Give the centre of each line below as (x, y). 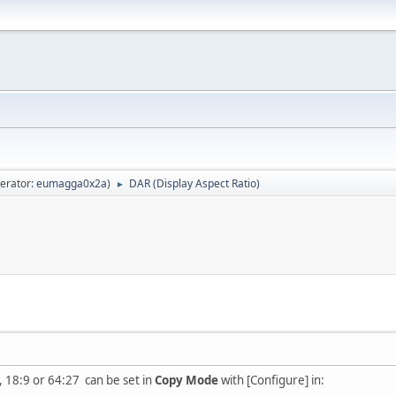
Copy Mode (187, 380)
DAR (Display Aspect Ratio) (194, 183)
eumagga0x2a (72, 183)
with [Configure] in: (271, 380)
